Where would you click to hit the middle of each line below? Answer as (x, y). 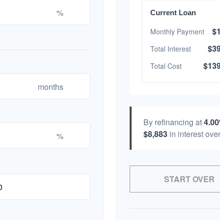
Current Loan (173, 13)
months (51, 86)
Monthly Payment (177, 31)
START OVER (189, 179)
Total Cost (166, 66)
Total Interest (171, 48)
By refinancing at (174, 122)
